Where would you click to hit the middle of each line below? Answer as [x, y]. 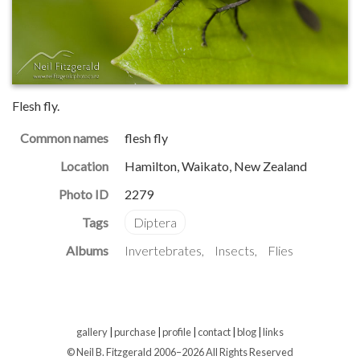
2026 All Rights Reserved [237, 352]
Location [84, 166]
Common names [64, 138]
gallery [92, 332]
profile [177, 332]
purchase [135, 332]
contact [214, 332]
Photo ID [84, 194]
